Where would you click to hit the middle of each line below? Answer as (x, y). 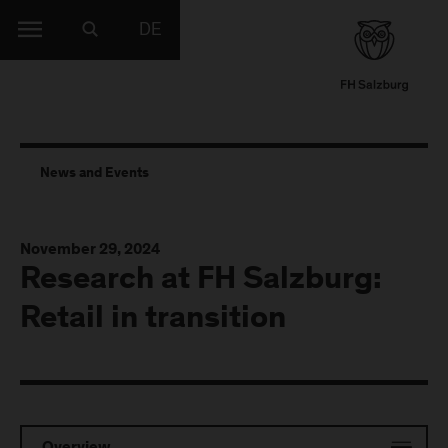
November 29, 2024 (90, 250)
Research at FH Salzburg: (201, 281)
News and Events (94, 174)
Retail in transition (153, 320)
